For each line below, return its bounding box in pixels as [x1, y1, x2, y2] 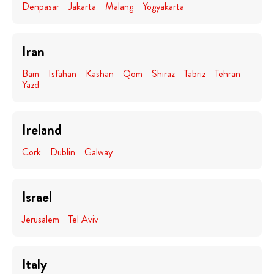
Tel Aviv [68, 212, 98, 226]
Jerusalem [22, 212, 59, 226]
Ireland [22, 119, 62, 140]
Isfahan [48, 67, 76, 81]
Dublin [50, 145, 75, 159]
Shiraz [152, 67, 175, 81]
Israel [22, 187, 52, 207]
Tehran [215, 67, 240, 81]
